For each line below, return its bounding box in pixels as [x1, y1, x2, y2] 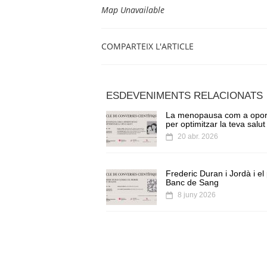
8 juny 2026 [178, 191, 216, 200]
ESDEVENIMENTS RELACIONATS [106, 89, 263, 102]
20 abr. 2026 [178, 132, 218, 141]
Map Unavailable [101, 4, 164, 16]
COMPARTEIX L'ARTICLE [101, 41, 196, 52]
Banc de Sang [166, 178, 219, 188]
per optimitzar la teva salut [166, 119, 265, 129]
